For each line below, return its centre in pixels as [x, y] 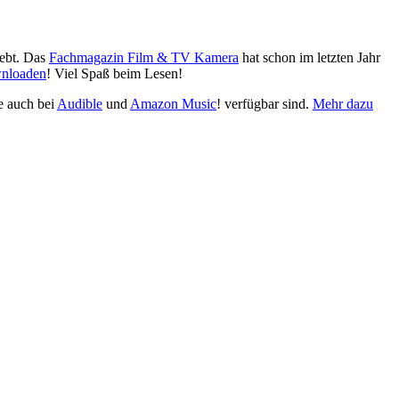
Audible [80, 104]
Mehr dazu [343, 104]
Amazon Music [173, 104]
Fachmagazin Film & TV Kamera [144, 58]
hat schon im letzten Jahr [309, 58]
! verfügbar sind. [265, 104]
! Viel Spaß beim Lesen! [114, 74]
